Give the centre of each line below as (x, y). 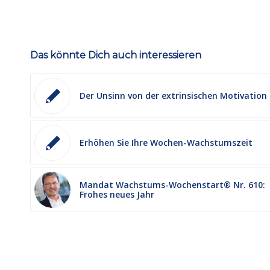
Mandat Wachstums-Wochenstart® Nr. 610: (172, 184)
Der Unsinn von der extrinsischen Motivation (173, 95)
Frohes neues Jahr (117, 194)
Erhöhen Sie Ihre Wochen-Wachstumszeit (166, 142)
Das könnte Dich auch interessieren (116, 55)
